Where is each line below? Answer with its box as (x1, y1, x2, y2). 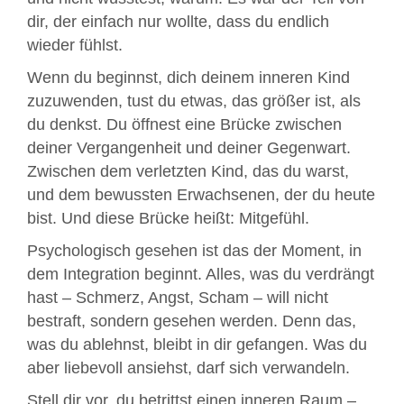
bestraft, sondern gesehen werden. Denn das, (27, 312, 356, 331)
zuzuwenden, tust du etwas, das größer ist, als (27, 92, 361, 111)
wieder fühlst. (27, 36, 123, 55)
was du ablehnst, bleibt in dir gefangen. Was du (27, 335, 367, 354)
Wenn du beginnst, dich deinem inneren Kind (27, 69, 350, 87)
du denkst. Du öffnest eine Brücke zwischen (27, 115, 342, 134)
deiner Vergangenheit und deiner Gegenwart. (27, 139, 351, 158)
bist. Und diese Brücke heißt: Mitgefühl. (27, 209, 309, 228)
